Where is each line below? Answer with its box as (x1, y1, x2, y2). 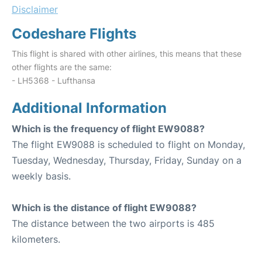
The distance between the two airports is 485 (12, 218, 215, 230)
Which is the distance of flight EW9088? (12, 202, 196, 214)
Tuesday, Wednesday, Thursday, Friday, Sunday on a (12, 154, 242, 167)
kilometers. (12, 233, 60, 246)
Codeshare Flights (12, 25, 136, 43)
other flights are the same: (12, 62, 112, 73)
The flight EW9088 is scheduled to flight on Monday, (12, 139, 245, 151)
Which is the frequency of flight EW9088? (12, 123, 205, 135)
